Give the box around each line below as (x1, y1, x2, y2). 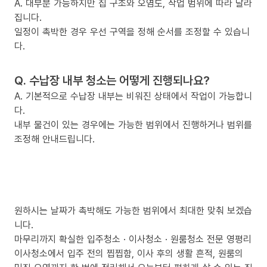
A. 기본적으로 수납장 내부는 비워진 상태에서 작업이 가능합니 (14, 89, 252, 103)
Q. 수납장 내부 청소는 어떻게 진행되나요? (14, 72, 210, 88)
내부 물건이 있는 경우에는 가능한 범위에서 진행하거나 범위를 (14, 117, 252, 131)
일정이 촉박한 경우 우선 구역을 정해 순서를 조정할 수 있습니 (14, 24, 250, 38)
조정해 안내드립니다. (14, 132, 95, 145)
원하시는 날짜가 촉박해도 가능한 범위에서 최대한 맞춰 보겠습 (14, 203, 252, 217)
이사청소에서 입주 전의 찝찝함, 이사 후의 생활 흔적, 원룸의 (14, 246, 243, 260)
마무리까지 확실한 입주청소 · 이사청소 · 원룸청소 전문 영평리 (14, 232, 252, 246)
